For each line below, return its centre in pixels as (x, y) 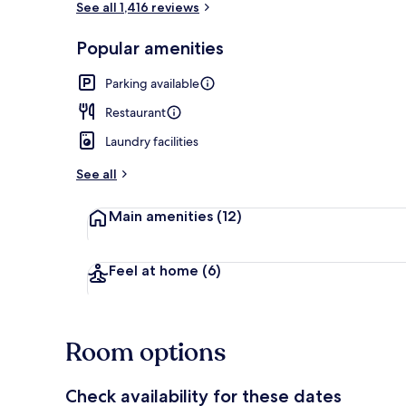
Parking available (152, 83)
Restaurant (135, 112)
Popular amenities (150, 48)
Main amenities (161, 216)
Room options (145, 352)
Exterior (357, 57)
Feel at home (154, 270)
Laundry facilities (152, 141)
